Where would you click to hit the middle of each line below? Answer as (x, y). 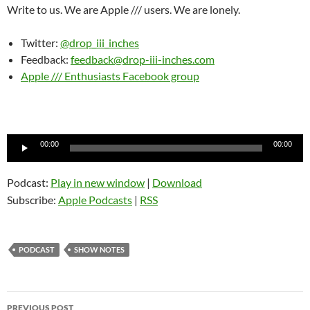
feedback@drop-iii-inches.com (143, 60)
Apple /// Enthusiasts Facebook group (110, 76)
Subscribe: (33, 200)
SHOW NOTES (99, 250)
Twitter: (40, 43)
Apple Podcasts (95, 200)
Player (21, 158)
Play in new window (98, 183)
